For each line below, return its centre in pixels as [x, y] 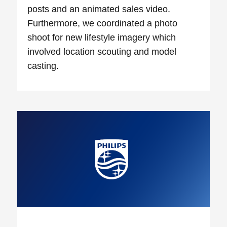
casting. [43, 66]
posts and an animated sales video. [99, 9]
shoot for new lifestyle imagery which [102, 38]
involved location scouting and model [102, 52]
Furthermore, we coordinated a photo [103, 24]
